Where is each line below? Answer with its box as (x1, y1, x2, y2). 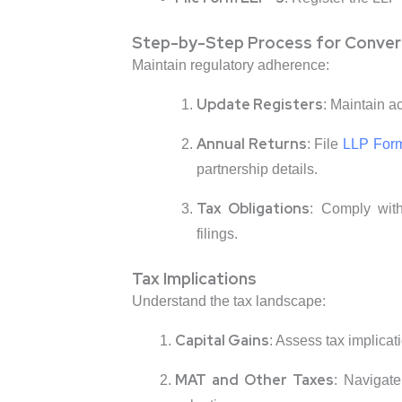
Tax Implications (131, 268, 257, 290)
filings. (196, 226, 238, 242)
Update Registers (196, 95, 323, 115)
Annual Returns (196, 135, 307, 154)
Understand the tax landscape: (131, 293, 326, 310)
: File (306, 136, 344, 153)
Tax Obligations (196, 199, 310, 219)
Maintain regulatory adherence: (131, 57, 329, 74)
